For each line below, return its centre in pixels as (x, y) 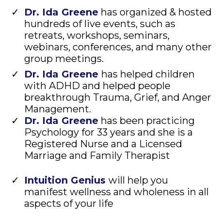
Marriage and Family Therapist (97, 156)
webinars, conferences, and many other (118, 47)
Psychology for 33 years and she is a (108, 132)
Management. (58, 109)
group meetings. (64, 59)
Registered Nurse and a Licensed (103, 144)
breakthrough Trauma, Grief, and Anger (118, 98)
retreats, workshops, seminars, (97, 36)
